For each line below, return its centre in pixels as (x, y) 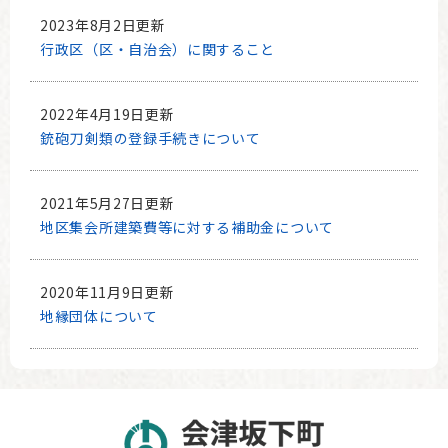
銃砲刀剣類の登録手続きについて (150, 137)
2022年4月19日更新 (107, 113)
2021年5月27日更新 (107, 202)
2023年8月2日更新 (103, 24)
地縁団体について (99, 315)
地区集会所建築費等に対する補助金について (187, 226)
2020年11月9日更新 (107, 291)
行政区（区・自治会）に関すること (158, 48)
